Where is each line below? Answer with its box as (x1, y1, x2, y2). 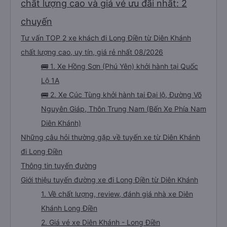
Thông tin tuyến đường (21, 161, 97, 170)
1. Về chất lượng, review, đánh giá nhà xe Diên (41, 190, 193, 198)
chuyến (21, 16, 52, 27)
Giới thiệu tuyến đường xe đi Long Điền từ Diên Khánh (21, 175, 198, 184)
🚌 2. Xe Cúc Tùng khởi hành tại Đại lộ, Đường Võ (41, 90, 202, 99)
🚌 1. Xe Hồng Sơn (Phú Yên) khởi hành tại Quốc (41, 62, 198, 70)
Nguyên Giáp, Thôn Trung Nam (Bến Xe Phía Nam (41, 104, 206, 113)
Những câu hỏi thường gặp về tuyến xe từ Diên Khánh (21, 133, 200, 141)
